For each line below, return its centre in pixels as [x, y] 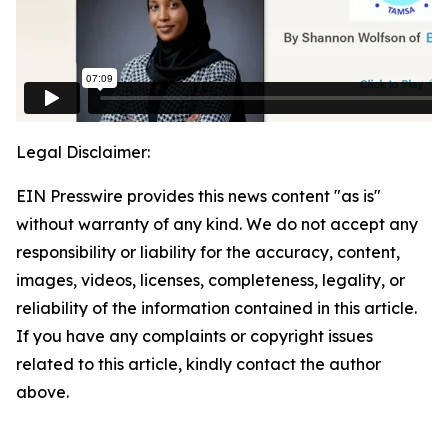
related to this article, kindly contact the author [198, 364]
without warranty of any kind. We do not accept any [217, 224]
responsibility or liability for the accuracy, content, [208, 252]
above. [42, 392]
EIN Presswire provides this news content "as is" [198, 196]
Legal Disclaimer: [83, 152]
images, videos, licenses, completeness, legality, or [210, 280]
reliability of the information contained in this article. [216, 308]
